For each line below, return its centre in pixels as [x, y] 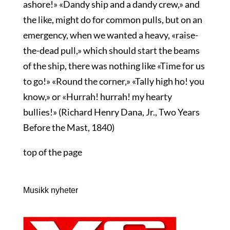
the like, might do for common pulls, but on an [112, 20]
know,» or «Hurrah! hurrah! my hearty [97, 97]
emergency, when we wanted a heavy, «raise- [110, 35]
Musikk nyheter [50, 190]
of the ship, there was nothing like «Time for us [114, 66]
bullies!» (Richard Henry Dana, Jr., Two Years [111, 112]
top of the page [52, 152]
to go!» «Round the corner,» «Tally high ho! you [113, 81]
